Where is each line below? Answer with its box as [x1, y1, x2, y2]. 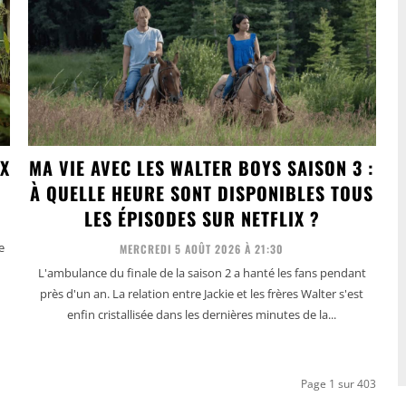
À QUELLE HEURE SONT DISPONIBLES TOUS [30, 179, 374, 208]
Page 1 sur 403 [300, 376, 376, 392]
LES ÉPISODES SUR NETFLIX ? [83, 205, 320, 233]
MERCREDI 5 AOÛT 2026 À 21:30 [120, 241, 285, 257]
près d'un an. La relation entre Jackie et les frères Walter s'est [40, 285, 364, 303]
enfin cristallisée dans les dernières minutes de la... [67, 306, 337, 324]
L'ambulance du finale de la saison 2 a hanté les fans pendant [37, 265, 366, 282]
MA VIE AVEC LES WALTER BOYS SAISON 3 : [29, 154, 375, 182]
